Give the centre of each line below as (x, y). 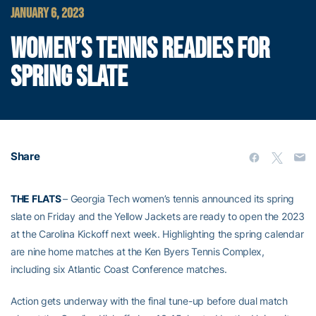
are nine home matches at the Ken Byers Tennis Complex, (138, 251)
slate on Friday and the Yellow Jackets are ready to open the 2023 (158, 216)
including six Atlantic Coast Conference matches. (119, 269)
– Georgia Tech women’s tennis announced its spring (179, 199)
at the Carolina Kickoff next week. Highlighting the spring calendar (157, 234)
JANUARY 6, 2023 (47, 13)
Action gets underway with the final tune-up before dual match (149, 301)
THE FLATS (37, 199)
